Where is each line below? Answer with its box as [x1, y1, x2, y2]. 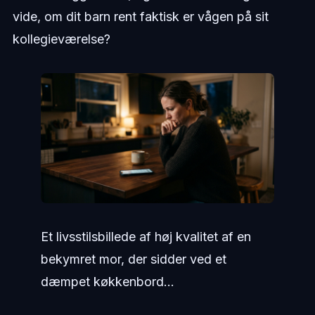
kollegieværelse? [12, 32, 110, 47]
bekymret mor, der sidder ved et [40, 252, 226, 267]
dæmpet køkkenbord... [40, 274, 174, 290]
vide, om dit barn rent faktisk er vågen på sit [12, 9, 269, 25]
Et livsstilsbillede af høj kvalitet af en [40, 229, 251, 245]
